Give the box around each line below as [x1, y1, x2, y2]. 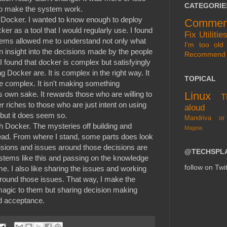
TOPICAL [184, 74, 216, 83]
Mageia [184, 124, 202, 131]
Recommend [184, 50, 225, 58]
